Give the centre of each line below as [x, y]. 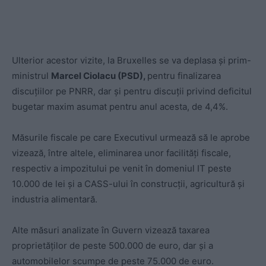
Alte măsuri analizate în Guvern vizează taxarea [111, 230]
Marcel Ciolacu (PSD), [99, 76]
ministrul [31, 76]
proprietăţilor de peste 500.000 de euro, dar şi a [113, 246]
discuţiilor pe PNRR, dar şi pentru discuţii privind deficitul [132, 91]
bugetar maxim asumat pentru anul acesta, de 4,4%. [120, 107]
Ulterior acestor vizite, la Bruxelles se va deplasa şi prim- [132, 61]
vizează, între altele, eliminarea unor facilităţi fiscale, [121, 153]
